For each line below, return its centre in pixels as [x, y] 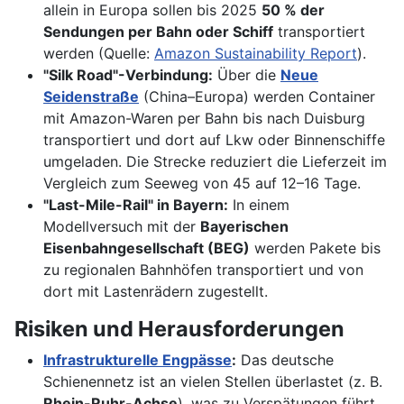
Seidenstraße [91, 97]
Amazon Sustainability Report [256, 54]
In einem [259, 205]
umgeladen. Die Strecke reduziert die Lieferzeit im [215, 162]
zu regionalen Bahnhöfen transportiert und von [203, 270]
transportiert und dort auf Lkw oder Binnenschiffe [214, 140]
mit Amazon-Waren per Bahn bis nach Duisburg [204, 119]
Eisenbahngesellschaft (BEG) [147, 248]
